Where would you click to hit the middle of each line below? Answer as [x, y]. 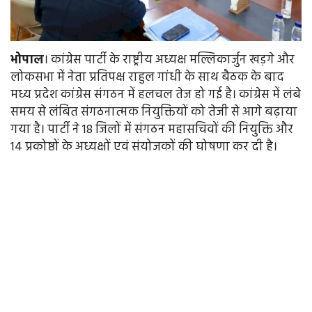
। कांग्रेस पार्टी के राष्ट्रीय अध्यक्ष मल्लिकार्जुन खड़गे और [169, 61]
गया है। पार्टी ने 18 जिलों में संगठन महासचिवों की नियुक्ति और [152, 130]
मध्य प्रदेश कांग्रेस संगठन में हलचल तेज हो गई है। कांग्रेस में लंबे [156, 95]
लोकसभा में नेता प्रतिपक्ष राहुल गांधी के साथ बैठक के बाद [147, 78]
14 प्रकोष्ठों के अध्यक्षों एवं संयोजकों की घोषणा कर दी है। [144, 148]
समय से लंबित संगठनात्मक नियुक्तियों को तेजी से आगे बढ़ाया [154, 113]
